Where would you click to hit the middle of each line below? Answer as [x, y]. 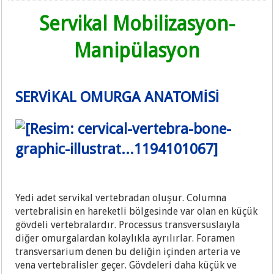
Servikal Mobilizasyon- [137, 24]
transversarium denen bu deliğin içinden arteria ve [128, 252]
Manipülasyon [137, 51]
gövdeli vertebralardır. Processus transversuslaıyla [128, 225]
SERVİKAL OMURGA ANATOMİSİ [118, 97]
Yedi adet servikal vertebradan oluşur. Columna [121, 198]
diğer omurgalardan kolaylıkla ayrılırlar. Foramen [125, 238]
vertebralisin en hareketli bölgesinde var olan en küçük [137, 211]
